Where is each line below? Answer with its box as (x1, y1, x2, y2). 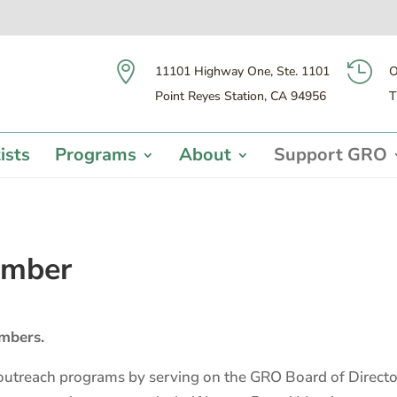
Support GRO (273, 143, 387, 167)
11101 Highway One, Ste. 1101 (155, 63, 331, 80)
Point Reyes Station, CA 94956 (155, 88, 327, 105)
